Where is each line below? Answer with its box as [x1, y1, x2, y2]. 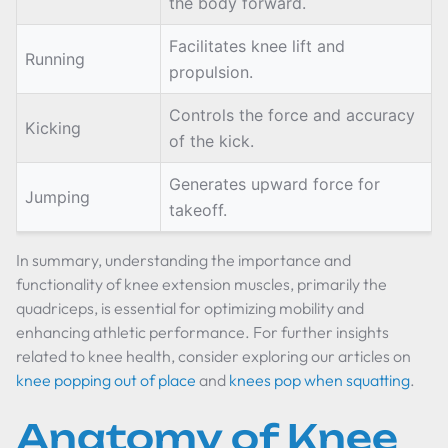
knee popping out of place [16, 370, 196, 390]
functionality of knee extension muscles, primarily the [16, 274, 387, 294]
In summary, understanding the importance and [16, 250, 351, 270]
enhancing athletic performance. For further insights [16, 322, 389, 342]
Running [25, 49, 85, 69]
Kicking [25, 118, 81, 138]
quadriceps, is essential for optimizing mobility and [16, 298, 364, 318]
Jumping [25, 187, 90, 207]
